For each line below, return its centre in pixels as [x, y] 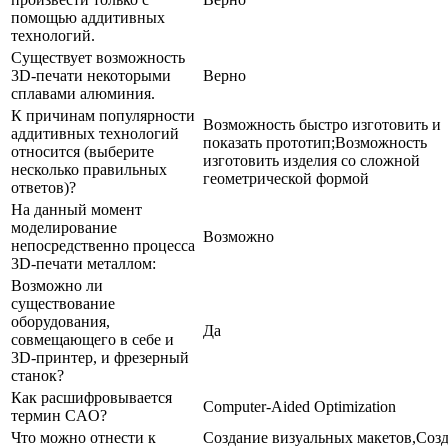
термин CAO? [59, 415]
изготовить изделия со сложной [311, 160]
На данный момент [76, 209]
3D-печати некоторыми [91, 75]
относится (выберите [82, 151]
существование [63, 303]
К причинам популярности [103, 115]
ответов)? [43, 187]
